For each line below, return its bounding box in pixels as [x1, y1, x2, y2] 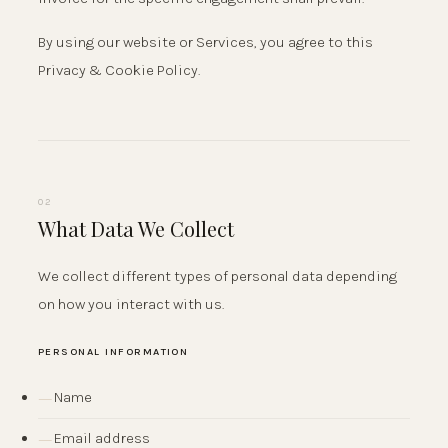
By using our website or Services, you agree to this [38, 32, 373, 51]
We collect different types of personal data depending [38, 267, 397, 286]
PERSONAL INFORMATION [38, 345, 189, 359]
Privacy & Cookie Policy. [38, 60, 200, 79]
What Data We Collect [38, 215, 234, 243]
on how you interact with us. [38, 295, 224, 314]
